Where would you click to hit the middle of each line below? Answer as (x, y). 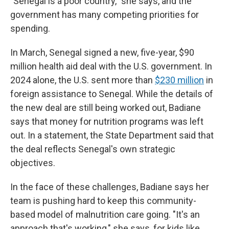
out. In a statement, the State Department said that (112, 135)
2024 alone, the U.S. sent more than (83, 80)
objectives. (33, 163)
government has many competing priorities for (105, 14)
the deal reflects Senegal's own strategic (93, 149)
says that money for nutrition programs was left (107, 121)
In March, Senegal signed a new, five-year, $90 (102, 52)
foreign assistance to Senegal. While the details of (112, 94)
